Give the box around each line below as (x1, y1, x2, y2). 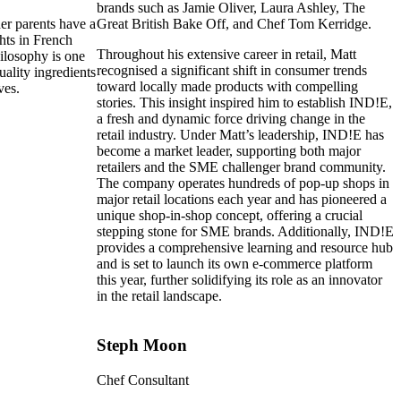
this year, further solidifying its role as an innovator (97, 272, 382, 288)
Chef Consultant (97, 371, 189, 388)
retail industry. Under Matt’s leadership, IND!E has (97, 127, 384, 143)
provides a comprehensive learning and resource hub (97, 240, 393, 256)
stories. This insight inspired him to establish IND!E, (97, 95, 392, 111)
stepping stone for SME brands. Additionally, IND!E (97, 224, 394, 240)
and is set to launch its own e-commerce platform (97, 256, 372, 272)
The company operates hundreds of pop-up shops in (97, 175, 389, 192)
